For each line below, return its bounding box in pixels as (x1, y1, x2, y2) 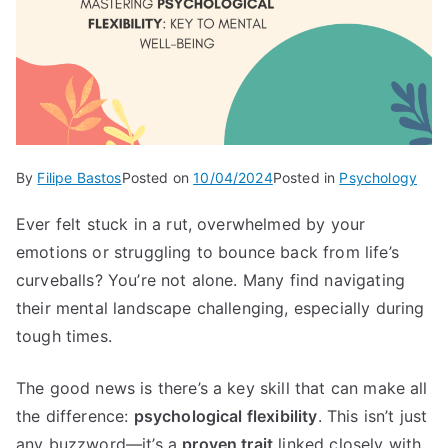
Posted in (272, 168, 340, 186)
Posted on (121, 168, 194, 186)
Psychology (339, 168, 418, 186)
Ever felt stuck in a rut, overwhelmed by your (16, 213, 366, 234)
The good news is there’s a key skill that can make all (16, 377, 428, 398)
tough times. (16, 325, 112, 346)
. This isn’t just (317, 405, 428, 426)
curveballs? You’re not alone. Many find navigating (16, 269, 406, 290)
